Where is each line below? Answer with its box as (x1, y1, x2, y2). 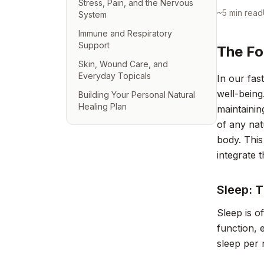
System (78, 9, 107, 19)
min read (227, 8, 263, 18)
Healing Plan (78, 101, 127, 111)
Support (78, 40, 110, 50)
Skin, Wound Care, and (78, 59, 168, 69)
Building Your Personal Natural (78, 90, 195, 100)
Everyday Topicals (78, 71, 151, 81)
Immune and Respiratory (78, 28, 172, 38)
